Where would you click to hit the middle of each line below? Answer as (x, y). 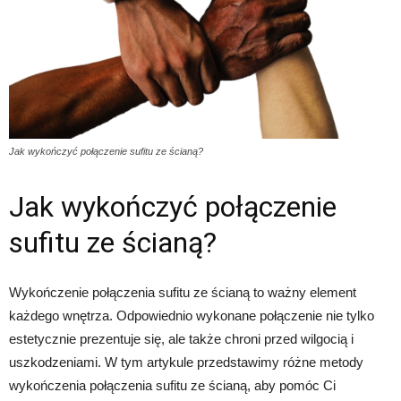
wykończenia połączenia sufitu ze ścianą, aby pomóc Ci (172, 385)
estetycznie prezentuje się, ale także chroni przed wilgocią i (181, 339)
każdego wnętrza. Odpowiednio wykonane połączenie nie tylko (192, 316)
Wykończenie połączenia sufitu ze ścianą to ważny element (183, 292)
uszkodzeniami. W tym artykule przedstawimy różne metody (186, 362)
